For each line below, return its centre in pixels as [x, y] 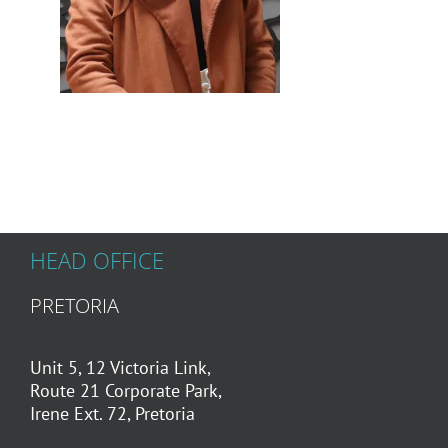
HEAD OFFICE [96, 260]
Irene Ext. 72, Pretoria [112, 413]
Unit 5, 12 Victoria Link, [120, 367]
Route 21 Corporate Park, [125, 390]
